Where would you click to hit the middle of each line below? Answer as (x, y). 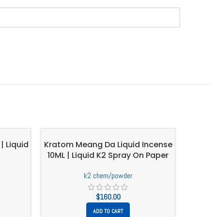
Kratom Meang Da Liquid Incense (108, 145)
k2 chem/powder (108, 176)
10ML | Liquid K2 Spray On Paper (108, 155)
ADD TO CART (108, 211)
